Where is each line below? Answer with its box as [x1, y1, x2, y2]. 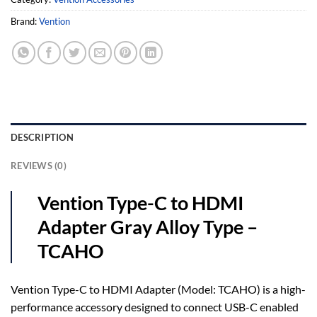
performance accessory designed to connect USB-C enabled [11, 300, 299, 314]
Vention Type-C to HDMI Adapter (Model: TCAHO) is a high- [11, 282, 306, 296]
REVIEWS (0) [11, 160, 67, 172]
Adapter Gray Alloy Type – [38, 215, 258, 239]
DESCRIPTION [11, 132, 74, 144]
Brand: [11, 16, 39, 28]
